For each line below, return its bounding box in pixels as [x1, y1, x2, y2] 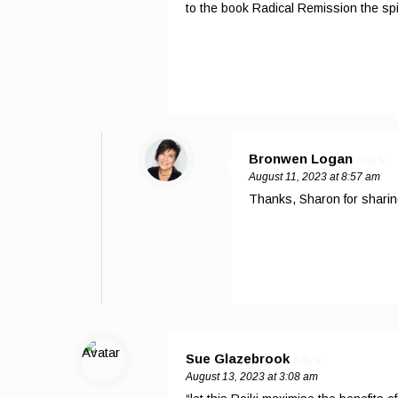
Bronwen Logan [249, 150, 353, 166]
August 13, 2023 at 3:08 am [186, 370, 318, 383]
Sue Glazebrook [186, 350, 290, 366]
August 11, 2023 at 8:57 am [249, 170, 380, 183]
